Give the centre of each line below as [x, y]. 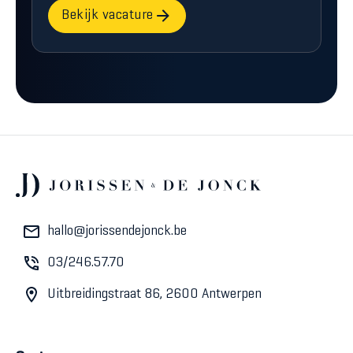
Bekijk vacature [108, 16]
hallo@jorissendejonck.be [117, 231]
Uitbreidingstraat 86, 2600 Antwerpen [154, 294]
